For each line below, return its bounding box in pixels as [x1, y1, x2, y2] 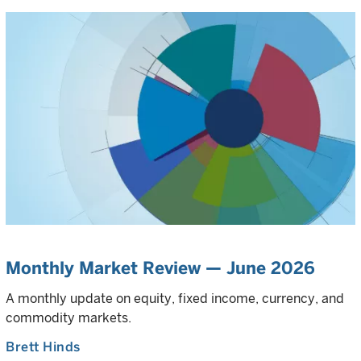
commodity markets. [6, 310, 131, 326]
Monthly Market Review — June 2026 [6, 258, 315, 278]
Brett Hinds [6, 339, 81, 355]
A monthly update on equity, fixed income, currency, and [6, 291, 344, 306]
